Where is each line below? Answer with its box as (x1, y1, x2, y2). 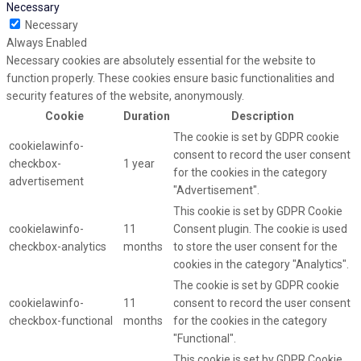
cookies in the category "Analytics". (173, 258, 349, 272)
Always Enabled (6, 36, 87, 50)
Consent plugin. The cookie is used (173, 222, 347, 236)
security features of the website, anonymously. (6, 89, 244, 103)
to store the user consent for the (173, 240, 338, 254)
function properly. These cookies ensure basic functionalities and (6, 72, 334, 85)
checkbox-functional (9, 314, 113, 328)
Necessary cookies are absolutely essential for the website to (6, 54, 316, 68)
